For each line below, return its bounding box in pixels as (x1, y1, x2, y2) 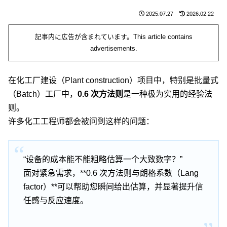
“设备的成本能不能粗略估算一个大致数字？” (23, 155, 182, 164)
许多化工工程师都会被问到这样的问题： (8, 117, 154, 126)
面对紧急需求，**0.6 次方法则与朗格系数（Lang (23, 168, 199, 177)
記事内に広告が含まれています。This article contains (34, 33, 193, 41)
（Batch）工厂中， (8, 90, 78, 99)
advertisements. (90, 45, 137, 53)
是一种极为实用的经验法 (123, 90, 212, 99)
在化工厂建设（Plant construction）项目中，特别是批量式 (8, 76, 218, 85)
